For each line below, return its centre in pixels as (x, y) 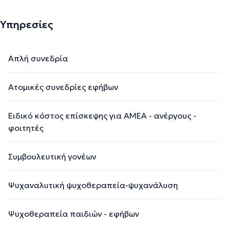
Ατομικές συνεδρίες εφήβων (63, 87)
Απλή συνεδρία (38, 58)
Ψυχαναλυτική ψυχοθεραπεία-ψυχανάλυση (93, 185)
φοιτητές (26, 128)
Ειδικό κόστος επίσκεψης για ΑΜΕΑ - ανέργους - (102, 115)
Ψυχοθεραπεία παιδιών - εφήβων (74, 213)
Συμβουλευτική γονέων (52, 156)
